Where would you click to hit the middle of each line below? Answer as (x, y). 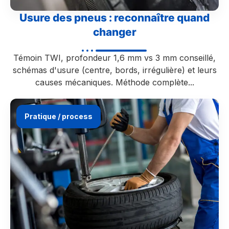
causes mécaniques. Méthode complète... (114, 83)
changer (114, 32)
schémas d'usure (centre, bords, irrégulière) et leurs (114, 70)
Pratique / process (59, 117)
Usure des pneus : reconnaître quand (114, 18)
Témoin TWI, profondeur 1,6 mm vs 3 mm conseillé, (114, 58)
